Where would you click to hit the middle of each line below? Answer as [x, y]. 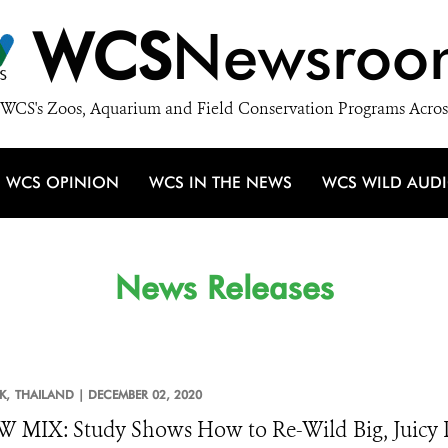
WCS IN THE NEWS [220, 182]
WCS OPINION [62, 182]
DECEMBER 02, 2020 [144, 394]
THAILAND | [51, 394]
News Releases [224, 287]
